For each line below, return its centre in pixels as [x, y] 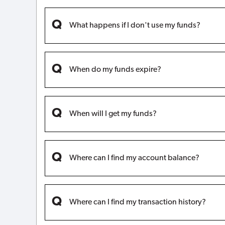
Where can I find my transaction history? [138, 202]
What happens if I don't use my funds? [135, 26]
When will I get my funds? [113, 114]
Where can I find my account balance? [134, 158]
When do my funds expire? [115, 70]
